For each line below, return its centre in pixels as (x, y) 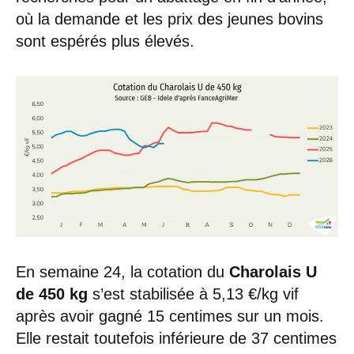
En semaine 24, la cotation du (122, 271)
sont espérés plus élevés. (105, 41)
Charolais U (273, 271)
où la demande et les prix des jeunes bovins (169, 19)
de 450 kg (52, 294)
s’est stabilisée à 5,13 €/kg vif (193, 294)
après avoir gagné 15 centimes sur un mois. (170, 316)
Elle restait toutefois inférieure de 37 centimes (176, 338)
